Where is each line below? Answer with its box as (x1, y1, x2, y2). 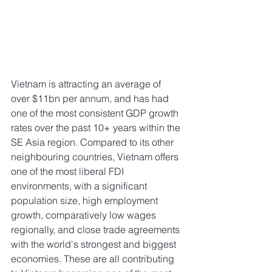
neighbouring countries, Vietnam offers (11, 151, 181, 163)
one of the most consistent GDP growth (11, 107, 181, 120)
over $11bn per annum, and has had (11, 92, 171, 105)
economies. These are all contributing (11, 253, 177, 265)
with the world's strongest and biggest (11, 238, 178, 251)
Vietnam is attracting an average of (11, 78, 163, 90)
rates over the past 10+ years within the (11, 121, 183, 134)
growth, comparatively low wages (11, 209, 158, 222)
